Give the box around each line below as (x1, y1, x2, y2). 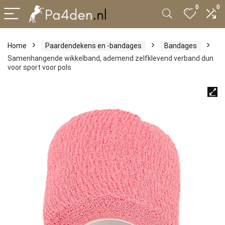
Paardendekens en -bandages (45, 42, 142, 50)
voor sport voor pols (8, 63, 71, 71)
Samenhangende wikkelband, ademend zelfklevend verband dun (8, 54, 213, 62)
